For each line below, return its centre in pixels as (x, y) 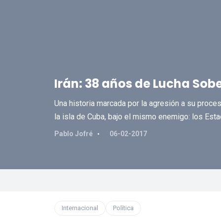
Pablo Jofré (73, 134)
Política (123, 208)
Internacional (80, 208)
